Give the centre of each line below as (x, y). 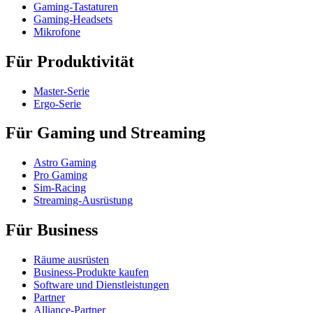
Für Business (52, 230)
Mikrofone (57, 31)
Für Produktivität (70, 61)
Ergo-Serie (57, 103)
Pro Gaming (60, 175)
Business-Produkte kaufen (91, 272)
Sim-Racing (60, 188)
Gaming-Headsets (73, 19)
